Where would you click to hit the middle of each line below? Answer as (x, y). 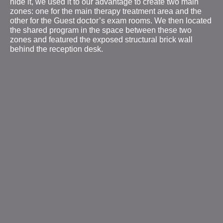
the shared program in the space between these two (101, 30)
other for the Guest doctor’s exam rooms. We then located (111, 20)
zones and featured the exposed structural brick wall (101, 39)
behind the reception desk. (56, 49)
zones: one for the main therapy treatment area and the (106, 11)
